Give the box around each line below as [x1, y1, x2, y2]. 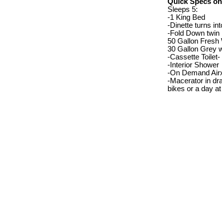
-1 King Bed [167, 13, 205, 21]
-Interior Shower [167, 60, 219, 69]
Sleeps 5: [167, 5, 198, 13]
